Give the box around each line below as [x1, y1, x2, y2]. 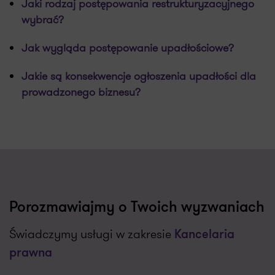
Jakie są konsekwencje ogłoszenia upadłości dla [21, 68, 256, 84]
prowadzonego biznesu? [21, 84, 141, 100]
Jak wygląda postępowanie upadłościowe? [21, 40, 234, 56]
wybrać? [21, 12, 64, 28]
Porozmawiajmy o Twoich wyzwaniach [9, 201, 265, 215]
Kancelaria [174, 229, 234, 241]
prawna [9, 247, 52, 260]
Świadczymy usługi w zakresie [9, 225, 174, 242]
